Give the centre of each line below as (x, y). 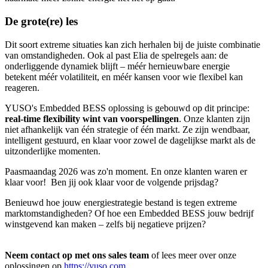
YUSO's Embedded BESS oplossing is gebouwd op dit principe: (127, 108)
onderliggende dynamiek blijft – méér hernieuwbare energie (117, 66)
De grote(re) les (41, 21)
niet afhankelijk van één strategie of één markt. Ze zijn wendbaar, (127, 129)
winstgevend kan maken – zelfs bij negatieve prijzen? (105, 224)
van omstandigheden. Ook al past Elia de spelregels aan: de (116, 55)
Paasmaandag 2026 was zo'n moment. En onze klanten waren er (126, 171)
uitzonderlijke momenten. (53, 151)
